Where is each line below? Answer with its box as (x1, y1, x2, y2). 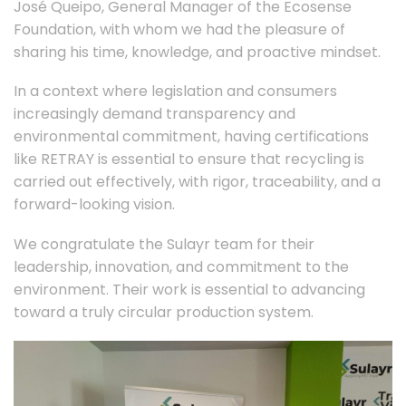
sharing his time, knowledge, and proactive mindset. (14, 41, 381, 63)
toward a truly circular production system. (14, 302, 314, 324)
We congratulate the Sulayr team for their (14, 234, 314, 256)
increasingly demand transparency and (14, 103, 295, 125)
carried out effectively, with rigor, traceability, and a (14, 171, 381, 193)
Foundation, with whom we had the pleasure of (14, 18, 345, 40)
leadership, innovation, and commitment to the (14, 256, 349, 278)
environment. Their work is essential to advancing (14, 279, 365, 301)
